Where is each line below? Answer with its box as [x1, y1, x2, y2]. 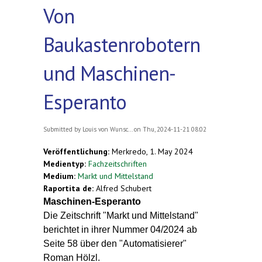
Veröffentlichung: [43, 146, 112, 157]
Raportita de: [43, 182, 96, 194]
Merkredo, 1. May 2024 [112, 146, 193, 157]
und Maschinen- [43, 59, 175, 87]
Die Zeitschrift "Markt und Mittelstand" [43, 210, 198, 220]
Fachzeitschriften [88, 158, 147, 169]
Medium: [43, 170, 78, 181]
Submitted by [43, 125, 82, 133]
